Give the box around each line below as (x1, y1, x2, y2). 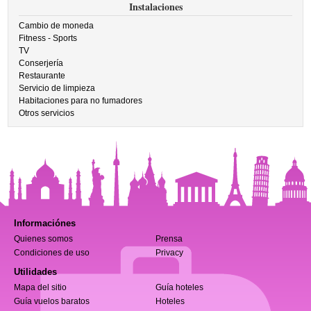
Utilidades (14, 267, 57, 277)
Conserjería (19, 58, 64, 68)
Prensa (155, 234, 183, 244)
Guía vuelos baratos (14, 296, 90, 306)
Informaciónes (14, 218, 76, 228)
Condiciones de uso (14, 248, 90, 258)
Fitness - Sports (19, 33, 78, 43)
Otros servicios (19, 108, 75, 118)
